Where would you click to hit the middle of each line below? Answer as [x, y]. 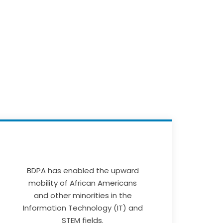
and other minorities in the [83, 195]
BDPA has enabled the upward [83, 170]
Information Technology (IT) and [83, 208]
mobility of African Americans [83, 183]
